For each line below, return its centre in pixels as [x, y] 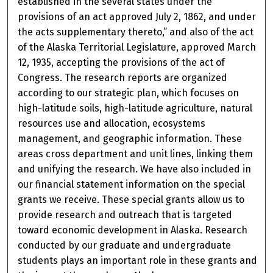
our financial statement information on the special [132, 185]
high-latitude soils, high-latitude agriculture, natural [135, 108]
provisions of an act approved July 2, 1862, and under [137, 17]
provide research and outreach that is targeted [125, 215]
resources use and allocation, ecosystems [112, 124]
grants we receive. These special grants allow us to [131, 200]
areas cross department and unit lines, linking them [136, 154]
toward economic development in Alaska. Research [133, 230]
